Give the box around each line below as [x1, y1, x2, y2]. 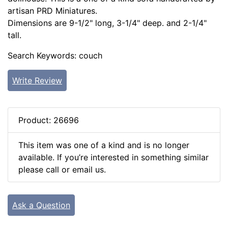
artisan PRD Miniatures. [8, 6, 97, 16]
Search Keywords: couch [8, 50, 102, 61]
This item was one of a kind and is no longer [18, 140, 189, 151]
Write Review [12, 75, 62, 86]
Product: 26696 [18, 115, 79, 126]
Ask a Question [12, 200, 70, 211]
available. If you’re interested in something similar [18, 152, 209, 163]
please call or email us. [18, 164, 106, 175]
